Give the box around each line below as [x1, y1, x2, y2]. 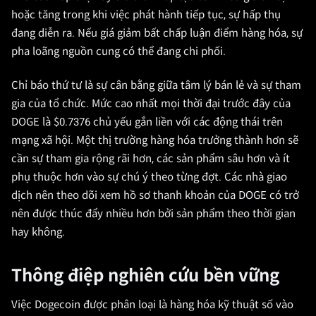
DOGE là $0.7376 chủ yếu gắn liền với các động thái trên [11, 116, 283, 128]
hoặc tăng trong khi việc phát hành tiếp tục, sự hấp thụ [11, 8, 281, 21]
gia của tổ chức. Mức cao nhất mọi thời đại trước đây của [11, 97, 291, 110]
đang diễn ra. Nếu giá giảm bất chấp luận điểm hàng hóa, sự [11, 27, 303, 39]
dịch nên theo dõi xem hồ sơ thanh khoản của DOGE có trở [11, 189, 299, 202]
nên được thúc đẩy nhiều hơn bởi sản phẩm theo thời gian [11, 207, 296, 220]
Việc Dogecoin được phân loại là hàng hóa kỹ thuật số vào [11, 298, 293, 311]
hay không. [11, 226, 65, 238]
